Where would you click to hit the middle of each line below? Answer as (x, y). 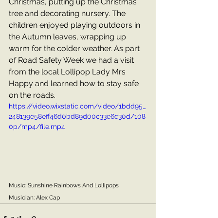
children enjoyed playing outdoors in (75, 25)
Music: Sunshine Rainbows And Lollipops (64, 185)
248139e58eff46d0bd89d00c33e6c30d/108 (77, 116)
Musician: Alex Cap (34, 197)
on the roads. (32, 95)
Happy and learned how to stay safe (75, 83)
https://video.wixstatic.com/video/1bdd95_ (77, 106)
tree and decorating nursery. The (68, 13)
